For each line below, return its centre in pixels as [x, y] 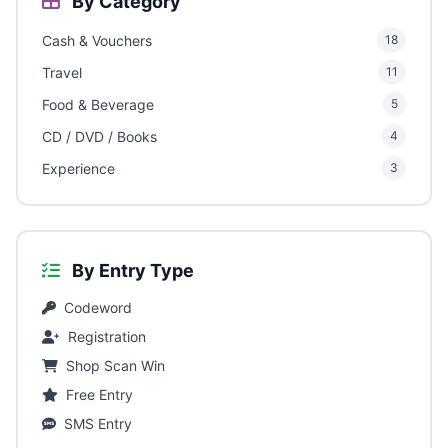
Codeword [98, 308]
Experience [78, 168]
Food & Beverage [98, 104]
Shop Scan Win [115, 366]
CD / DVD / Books [99, 136]
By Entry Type [131, 271]
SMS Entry [98, 424]
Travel [62, 72]
